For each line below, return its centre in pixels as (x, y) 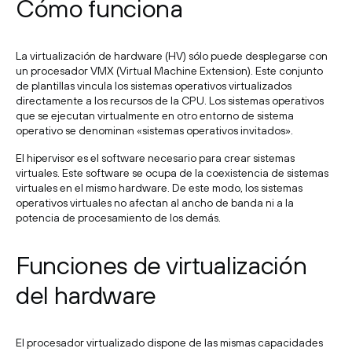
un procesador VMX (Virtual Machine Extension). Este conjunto (169, 71)
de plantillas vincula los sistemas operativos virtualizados (154, 86)
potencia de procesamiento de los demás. (118, 218)
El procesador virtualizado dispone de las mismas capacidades (169, 343)
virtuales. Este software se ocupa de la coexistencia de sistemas (172, 173)
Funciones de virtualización (161, 265)
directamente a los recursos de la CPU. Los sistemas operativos (170, 101)
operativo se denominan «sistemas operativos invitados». (154, 130)
